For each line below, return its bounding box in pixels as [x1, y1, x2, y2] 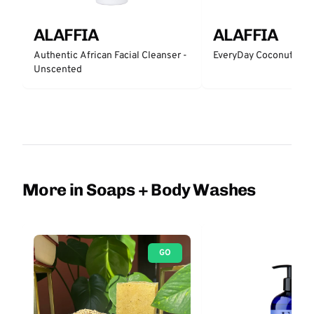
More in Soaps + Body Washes [22, 179, 256, 200]
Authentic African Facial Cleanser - [34, 50, 187, 62]
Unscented [34, 64, 82, 76]
